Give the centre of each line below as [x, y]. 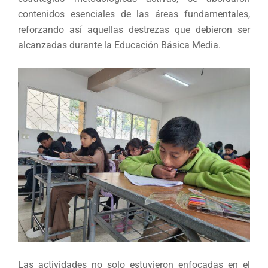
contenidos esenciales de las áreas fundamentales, [134, 14]
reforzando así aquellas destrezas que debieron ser [134, 30]
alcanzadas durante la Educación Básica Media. [119, 45]
